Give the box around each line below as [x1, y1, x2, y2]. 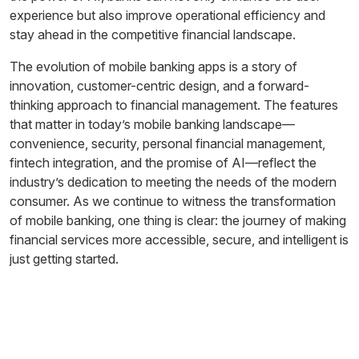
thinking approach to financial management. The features [10, 96, 338, 113]
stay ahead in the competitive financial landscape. [10, 26, 296, 42]
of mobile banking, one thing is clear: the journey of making [10, 212, 346, 228]
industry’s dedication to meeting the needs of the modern [10, 173, 337, 190]
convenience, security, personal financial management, [10, 135, 325, 151]
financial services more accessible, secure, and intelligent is [10, 231, 349, 248]
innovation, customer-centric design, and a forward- [10, 77, 309, 94]
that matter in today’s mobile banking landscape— [10, 115, 295, 132]
